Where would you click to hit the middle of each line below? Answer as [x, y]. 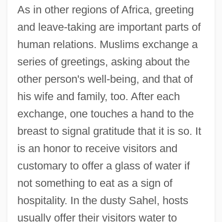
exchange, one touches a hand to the [105, 113]
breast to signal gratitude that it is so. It [109, 131]
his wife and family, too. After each [98, 96]
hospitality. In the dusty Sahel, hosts [103, 200]
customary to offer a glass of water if [103, 166]
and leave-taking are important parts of [109, 27]
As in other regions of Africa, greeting [105, 9]
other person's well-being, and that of [105, 79]
